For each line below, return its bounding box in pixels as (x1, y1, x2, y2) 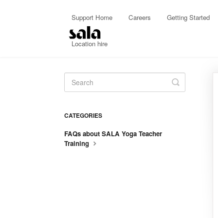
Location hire (72, 39, 108, 48)
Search (175, 83, 203, 96)
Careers (128, 13, 151, 22)
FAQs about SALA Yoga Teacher (64, 129, 162, 138)
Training (64, 139, 91, 148)
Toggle (175, 75, 201, 88)
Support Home (72, 13, 112, 22)
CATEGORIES (64, 111, 102, 120)
